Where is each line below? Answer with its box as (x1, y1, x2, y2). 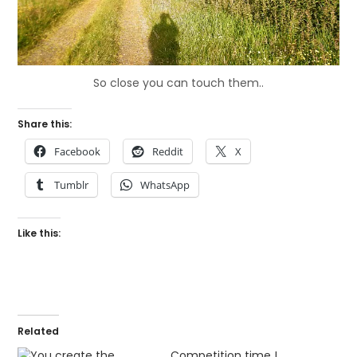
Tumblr (54, 177, 89, 192)
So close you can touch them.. (93, 74, 264, 91)
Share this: (18, 116, 73, 131)
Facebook (54, 143, 101, 159)
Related (18, 324, 60, 338)
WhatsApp (140, 177, 190, 192)
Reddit (152, 143, 184, 159)
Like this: (18, 226, 61, 240)
